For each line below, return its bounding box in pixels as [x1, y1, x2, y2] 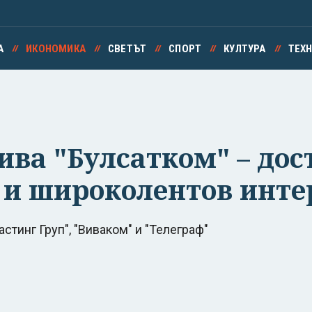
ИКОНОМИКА [26, 42, 86, 55]
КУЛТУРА [224, 42, 266, 55]
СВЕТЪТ [107, 42, 147, 55]
